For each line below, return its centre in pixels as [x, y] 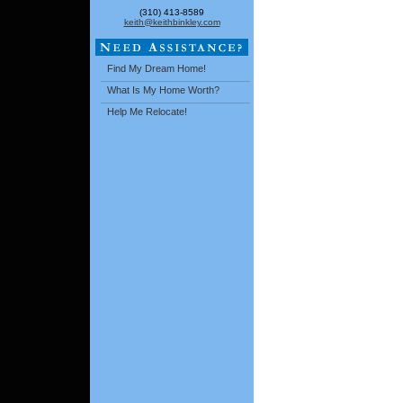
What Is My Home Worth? [163, 90]
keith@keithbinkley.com [172, 22]
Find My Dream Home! [157, 69]
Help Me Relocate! [147, 112]
